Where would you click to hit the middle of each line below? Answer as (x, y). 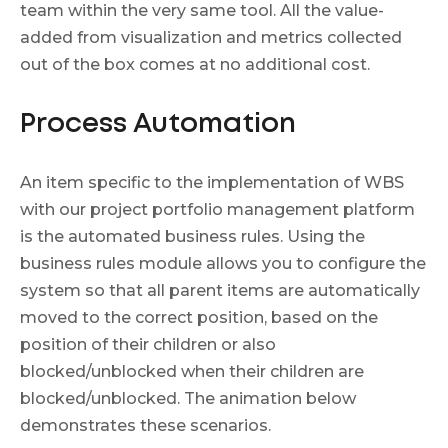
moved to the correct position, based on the (199, 317)
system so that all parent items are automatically (220, 290)
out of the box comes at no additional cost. (195, 64)
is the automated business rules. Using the (192, 236)
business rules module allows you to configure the (223, 263)
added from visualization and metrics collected (211, 37)
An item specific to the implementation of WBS (212, 182)
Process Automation (158, 124)
